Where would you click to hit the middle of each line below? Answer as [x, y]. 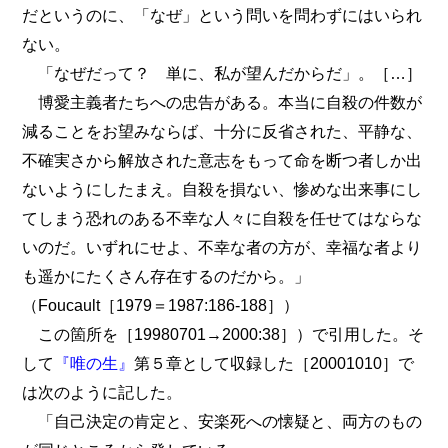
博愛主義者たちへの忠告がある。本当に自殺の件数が [222, 102]
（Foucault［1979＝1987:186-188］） [161, 305]
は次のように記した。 [102, 392]
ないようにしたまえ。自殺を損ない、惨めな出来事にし [222, 189]
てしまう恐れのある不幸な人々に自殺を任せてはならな [222, 218]
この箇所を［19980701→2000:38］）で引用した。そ [223, 334]
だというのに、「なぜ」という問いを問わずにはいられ [222, 15]
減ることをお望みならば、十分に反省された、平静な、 [222, 131]
